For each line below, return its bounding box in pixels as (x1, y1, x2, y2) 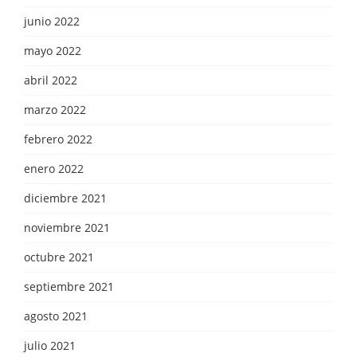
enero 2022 (24, 160, 84, 176)
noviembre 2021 (24, 219, 110, 235)
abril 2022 (24, 72, 77, 88)
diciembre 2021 (24, 190, 107, 206)
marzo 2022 (24, 101, 86, 117)
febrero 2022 (24, 131, 92, 147)
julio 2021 (24, 337, 76, 353)
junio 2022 (24, 13, 80, 29)
